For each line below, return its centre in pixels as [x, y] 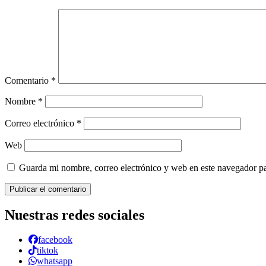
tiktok [47, 251]
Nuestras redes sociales [75, 215]
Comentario [28, 80]
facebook [55, 240]
